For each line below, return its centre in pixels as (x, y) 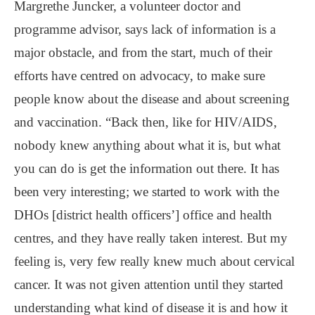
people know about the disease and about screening (152, 98)
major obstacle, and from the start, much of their (143, 52)
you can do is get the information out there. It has (147, 168)
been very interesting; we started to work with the (147, 191)
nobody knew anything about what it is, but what (147, 145)
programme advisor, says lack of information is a (145, 29)
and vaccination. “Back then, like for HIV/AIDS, (146, 122)
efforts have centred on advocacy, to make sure (140, 75)
